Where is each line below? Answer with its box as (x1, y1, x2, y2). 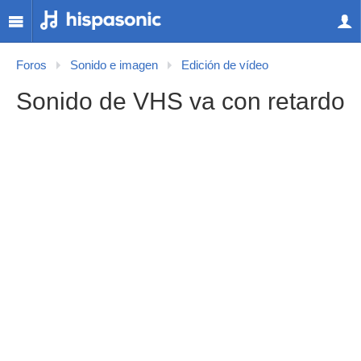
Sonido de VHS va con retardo (16, 88, 345, 114)
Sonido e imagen (70, 59, 158, 72)
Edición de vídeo (181, 59, 268, 72)
